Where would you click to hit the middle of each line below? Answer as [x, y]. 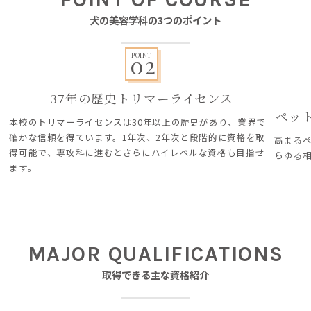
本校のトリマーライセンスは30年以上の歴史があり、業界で [137, 122]
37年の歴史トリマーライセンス [142, 98]
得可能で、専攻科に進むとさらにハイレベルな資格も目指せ [137, 152]
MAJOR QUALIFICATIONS [155, 254]
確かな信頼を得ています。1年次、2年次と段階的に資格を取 [137, 137]
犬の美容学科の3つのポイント [155, 20]
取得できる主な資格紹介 [155, 275]
